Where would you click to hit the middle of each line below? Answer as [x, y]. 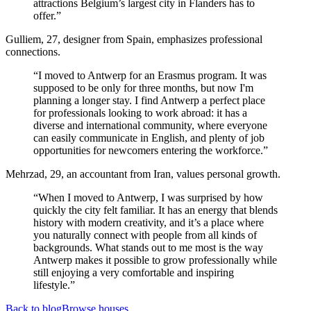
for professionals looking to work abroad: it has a [140, 113]
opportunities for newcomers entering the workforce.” [151, 151]
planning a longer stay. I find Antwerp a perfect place [149, 101]
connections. [34, 52]
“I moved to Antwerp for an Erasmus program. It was [150, 76]
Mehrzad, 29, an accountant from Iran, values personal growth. [143, 174]
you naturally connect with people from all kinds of [145, 235]
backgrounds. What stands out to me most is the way [148, 248]
